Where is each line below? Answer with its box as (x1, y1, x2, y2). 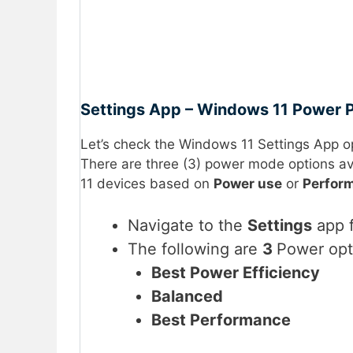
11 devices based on (80, 175, 214, 191)
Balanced (151, 287, 223, 307)
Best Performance (151, 310, 291, 330)
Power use (214, 175, 282, 191)
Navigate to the (128, 216, 247, 236)
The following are (128, 240, 262, 259)
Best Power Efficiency (151, 263, 320, 283)
